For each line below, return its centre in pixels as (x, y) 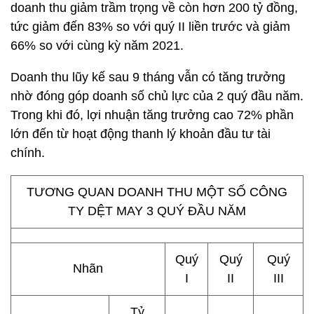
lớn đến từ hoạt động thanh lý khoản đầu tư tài (141, 134)
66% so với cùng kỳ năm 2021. (97, 46)
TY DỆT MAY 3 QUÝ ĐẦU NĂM (157, 211)
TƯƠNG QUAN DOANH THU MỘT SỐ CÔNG (157, 192)
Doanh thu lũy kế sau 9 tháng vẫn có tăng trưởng (148, 77)
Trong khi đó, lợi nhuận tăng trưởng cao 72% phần (152, 115)
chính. (28, 153)
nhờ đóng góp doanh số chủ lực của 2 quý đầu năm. (157, 96)
